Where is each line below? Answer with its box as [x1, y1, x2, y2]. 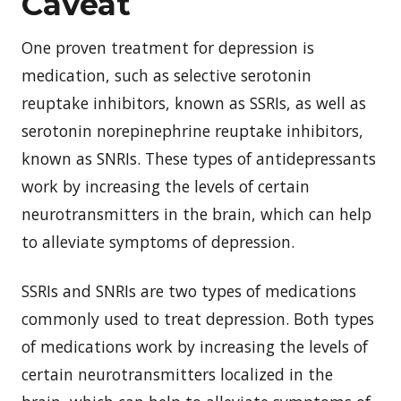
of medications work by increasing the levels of [21, 335, 368, 357]
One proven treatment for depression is [21, 36, 314, 58]
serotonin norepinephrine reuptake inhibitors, [21, 119, 363, 141]
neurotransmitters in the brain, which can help [21, 202, 371, 225]
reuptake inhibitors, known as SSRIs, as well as [21, 91, 366, 114]
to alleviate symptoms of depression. [21, 230, 294, 252]
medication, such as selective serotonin [21, 64, 311, 86]
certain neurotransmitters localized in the [21, 363, 333, 385]
